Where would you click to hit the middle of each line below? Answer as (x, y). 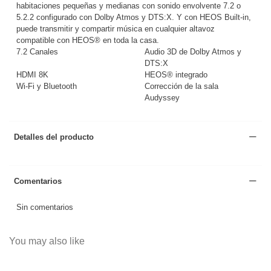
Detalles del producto (54, 137)
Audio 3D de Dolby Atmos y (193, 51)
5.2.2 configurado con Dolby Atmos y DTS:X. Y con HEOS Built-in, (134, 17)
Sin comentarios (45, 207)
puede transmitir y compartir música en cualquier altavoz (116, 28)
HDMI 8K (32, 74)
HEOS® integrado (176, 74)
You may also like (47, 241)
